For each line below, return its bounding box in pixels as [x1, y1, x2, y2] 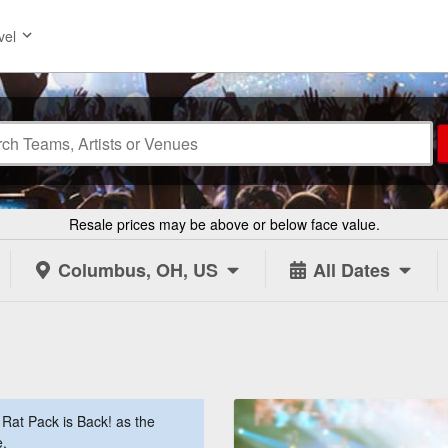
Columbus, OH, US [58, 257, 218, 284]
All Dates [313, 257, 390, 284]
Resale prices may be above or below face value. [68, 214, 380, 234]
